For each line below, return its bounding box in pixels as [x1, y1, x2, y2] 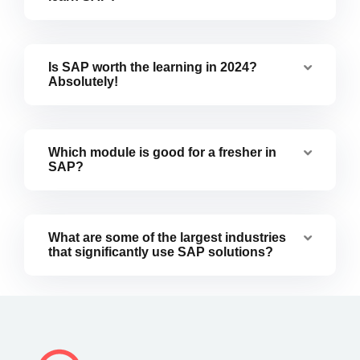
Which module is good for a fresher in [48, 145, 276, 159]
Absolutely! [48, 74, 118, 88]
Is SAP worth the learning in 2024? [48, 59, 257, 74]
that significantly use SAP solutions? [48, 244, 273, 259]
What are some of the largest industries [48, 230, 286, 244]
